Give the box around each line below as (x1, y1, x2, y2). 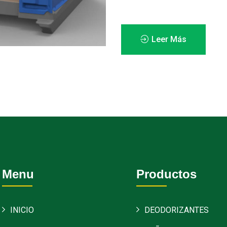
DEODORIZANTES (144, 205, 209, 215)
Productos (136, 167, 197, 181)
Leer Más (149, 34, 186, 44)
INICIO (10, 205, 34, 215)
